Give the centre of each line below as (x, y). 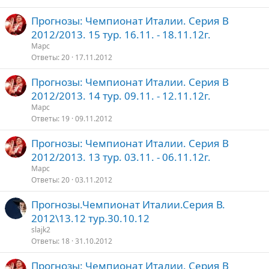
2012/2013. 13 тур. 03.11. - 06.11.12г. (121, 157)
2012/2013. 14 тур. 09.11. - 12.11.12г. (121, 96)
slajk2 (41, 230)
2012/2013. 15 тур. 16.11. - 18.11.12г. (121, 35)
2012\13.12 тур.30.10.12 (90, 218)
